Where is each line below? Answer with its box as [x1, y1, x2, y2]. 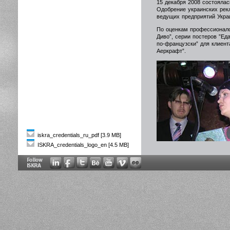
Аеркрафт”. [157, 48, 186, 54]
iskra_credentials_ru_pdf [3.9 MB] [36, 132, 121, 138]
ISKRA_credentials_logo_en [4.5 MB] [36, 142, 129, 148]
